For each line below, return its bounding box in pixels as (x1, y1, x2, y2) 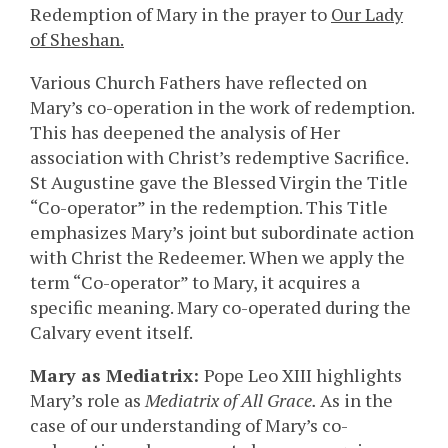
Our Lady (331, 2, 403, 27)
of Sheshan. (30, 27, 124, 52)
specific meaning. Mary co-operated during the (30, 295, 411, 320)
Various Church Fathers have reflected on (30, 70, 367, 95)
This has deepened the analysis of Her (30, 120, 340, 145)
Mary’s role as (30, 388, 145, 413)
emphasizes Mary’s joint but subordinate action (30, 220, 414, 245)
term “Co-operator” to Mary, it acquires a (30, 270, 360, 295)
